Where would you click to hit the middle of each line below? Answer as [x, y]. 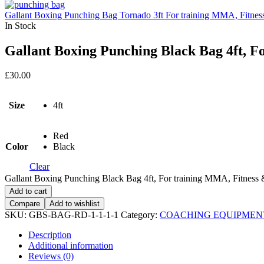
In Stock [20, 25]
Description [50, 235]
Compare [25, 204]
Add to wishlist [75, 204]
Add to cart [28, 192]
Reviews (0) [51, 256]
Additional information [71, 246]
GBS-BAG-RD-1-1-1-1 [74, 215]
